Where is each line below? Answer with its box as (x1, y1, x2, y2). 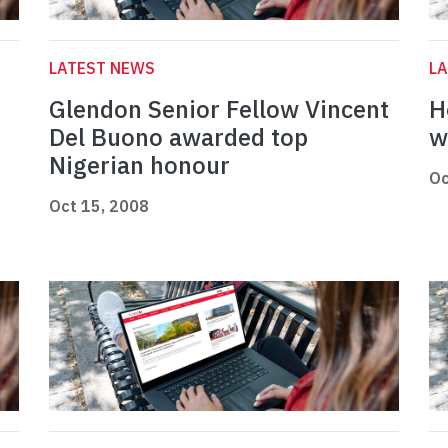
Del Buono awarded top (49, 121, 308, 154)
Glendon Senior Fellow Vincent (49, 93, 389, 126)
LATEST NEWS (49, 58, 155, 79)
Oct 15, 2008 (49, 196, 149, 217)
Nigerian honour (49, 149, 230, 182)
